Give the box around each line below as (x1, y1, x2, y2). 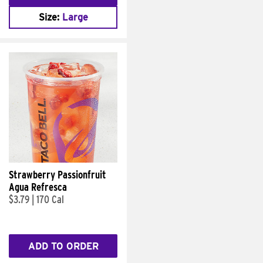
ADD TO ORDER (28, 240, 99, 252)
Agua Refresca (9, 181, 67, 193)
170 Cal (36, 193, 64, 205)
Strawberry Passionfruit (9, 168, 106, 181)
